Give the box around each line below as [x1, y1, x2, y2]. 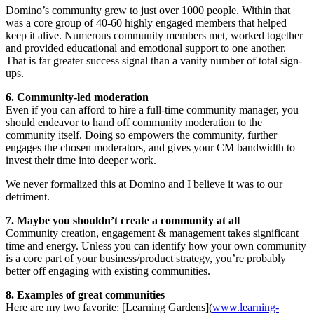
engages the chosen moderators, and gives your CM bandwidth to [6, 142, 295, 154]
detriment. [6, 191, 50, 203]
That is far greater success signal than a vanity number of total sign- [6, 55, 302, 67]
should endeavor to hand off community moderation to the [6, 116, 262, 129]
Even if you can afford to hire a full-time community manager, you [6, 104, 299, 116]
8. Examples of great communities [6, 289, 165, 301]
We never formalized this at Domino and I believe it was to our [6, 178, 282, 191]
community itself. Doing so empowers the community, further [6, 129, 277, 142]
